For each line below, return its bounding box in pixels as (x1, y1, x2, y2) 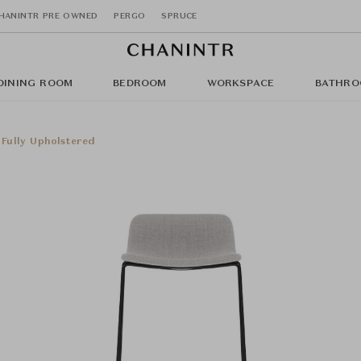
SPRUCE (161, 11, 197, 20)
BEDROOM (113, 79, 167, 89)
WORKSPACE (206, 79, 275, 89)
